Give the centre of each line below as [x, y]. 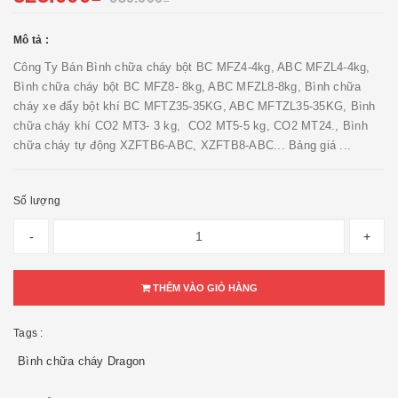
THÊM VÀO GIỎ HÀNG [203, 288]
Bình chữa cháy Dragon [82, 361]
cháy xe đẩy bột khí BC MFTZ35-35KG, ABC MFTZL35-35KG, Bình [195, 106]
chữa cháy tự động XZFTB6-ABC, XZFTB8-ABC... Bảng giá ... [182, 145]
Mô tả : [31, 40]
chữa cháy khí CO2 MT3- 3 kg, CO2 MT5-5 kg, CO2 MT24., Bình [191, 126]
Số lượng [37, 201]
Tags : [28, 333]
